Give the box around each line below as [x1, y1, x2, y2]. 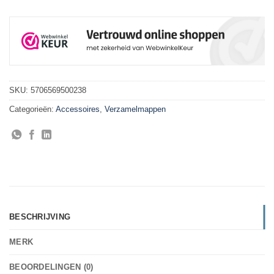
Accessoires [56, 105, 100, 114]
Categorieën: [9, 105, 56, 114]
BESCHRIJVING [9, 212, 71, 221]
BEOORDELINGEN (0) [9, 262, 94, 272]
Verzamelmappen [105, 105, 166, 114]
